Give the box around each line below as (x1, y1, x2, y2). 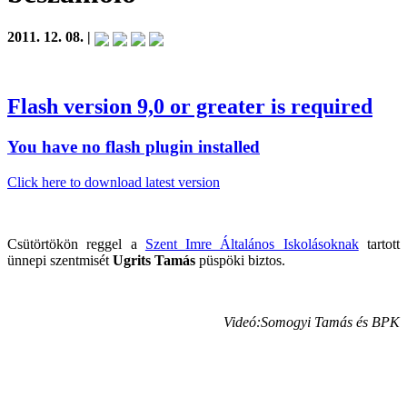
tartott (358, 236, 401, 253)
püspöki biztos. (195, 253, 285, 269)
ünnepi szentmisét (7, 253, 113, 269)
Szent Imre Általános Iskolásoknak (144, 236, 359, 253)
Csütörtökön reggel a (7, 236, 145, 253)
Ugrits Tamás (113, 253, 195, 269)
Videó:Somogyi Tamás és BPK (223, 314, 400, 331)
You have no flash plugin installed (7, 137, 260, 157)
